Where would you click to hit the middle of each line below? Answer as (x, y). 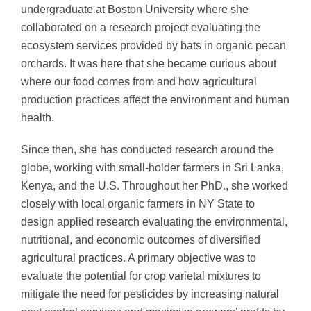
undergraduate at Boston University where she (134, 10)
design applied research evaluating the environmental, (154, 222)
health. (37, 118)
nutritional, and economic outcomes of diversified (140, 240)
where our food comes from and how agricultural (138, 82)
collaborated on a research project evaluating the (140, 28)
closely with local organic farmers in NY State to (137, 204)
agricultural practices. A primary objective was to (138, 258)
